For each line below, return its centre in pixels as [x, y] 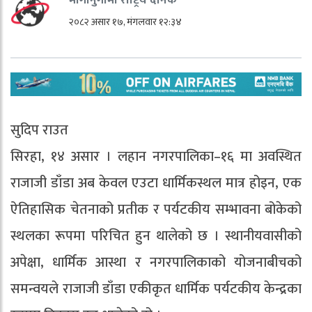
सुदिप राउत [39, 130]
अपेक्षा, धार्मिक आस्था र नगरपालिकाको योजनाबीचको [156, 262]
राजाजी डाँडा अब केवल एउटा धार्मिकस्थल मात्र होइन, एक [156, 183]
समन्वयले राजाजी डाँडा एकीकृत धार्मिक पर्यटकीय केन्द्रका [156, 289]
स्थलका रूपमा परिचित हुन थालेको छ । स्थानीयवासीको [156, 236]
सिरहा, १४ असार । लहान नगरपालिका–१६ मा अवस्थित [156, 156]
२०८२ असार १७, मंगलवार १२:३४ [125, 22]
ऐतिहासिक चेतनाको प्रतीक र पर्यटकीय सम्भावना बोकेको [156, 209]
